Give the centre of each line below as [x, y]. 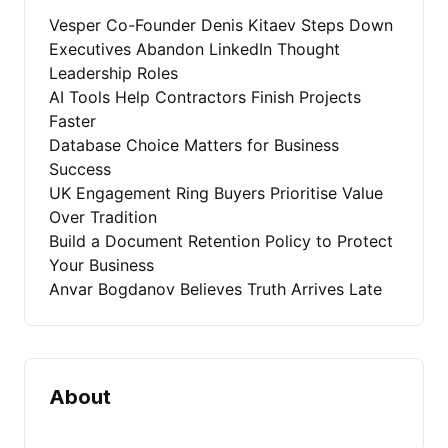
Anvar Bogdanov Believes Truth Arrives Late [215, 289]
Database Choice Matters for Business [194, 145]
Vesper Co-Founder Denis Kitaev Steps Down [221, 25]
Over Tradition [103, 217]
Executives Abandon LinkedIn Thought [194, 49]
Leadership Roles [113, 73]
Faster [72, 121]
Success [80, 169]
